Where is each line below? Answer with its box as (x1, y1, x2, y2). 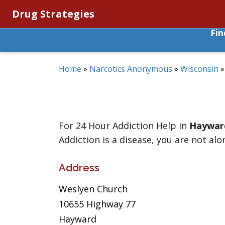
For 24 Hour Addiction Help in (59, 120, 189, 132)
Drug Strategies (12, 7, 94, 21)
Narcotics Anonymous (89, 63, 172, 74)
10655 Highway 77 (59, 198, 136, 210)
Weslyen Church (59, 183, 128, 195)
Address (59, 162, 99, 174)
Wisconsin (180, 63, 218, 74)
